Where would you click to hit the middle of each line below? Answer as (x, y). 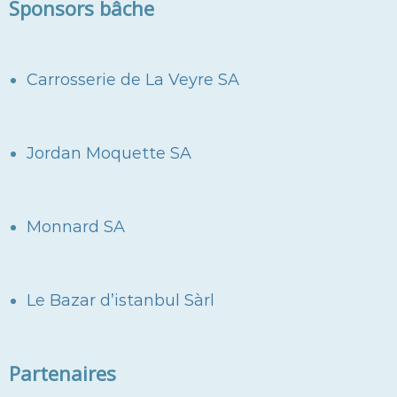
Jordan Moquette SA (109, 154)
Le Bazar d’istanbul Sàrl (121, 301)
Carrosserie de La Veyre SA (133, 80)
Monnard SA (76, 227)
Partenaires (62, 374)
